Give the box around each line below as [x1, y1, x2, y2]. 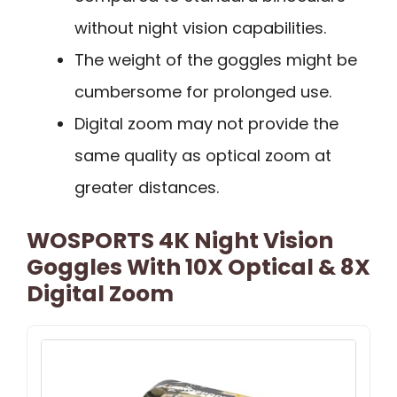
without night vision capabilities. [74, 16, 326, 39]
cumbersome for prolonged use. [74, 80, 331, 103]
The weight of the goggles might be [74, 48, 357, 71]
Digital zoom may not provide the [74, 112, 339, 135]
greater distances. [74, 175, 219, 198]
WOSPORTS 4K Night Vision [27, 224, 333, 256]
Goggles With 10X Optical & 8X [27, 251, 370, 283]
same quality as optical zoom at [74, 144, 331, 167]
